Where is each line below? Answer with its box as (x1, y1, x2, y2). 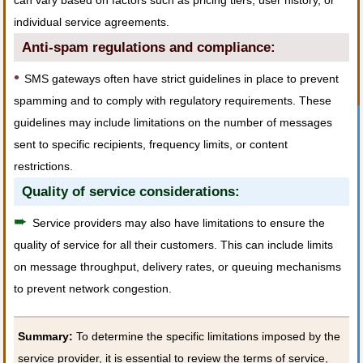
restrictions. (14, 160, 74, 173)
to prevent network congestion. (14, 282, 173, 295)
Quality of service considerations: (22, 184, 241, 199)
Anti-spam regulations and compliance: (22, 40, 276, 55)
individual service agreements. (14, 15, 170, 28)
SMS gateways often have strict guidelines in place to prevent (24, 72, 340, 85)
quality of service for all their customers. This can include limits (14, 238, 334, 251)
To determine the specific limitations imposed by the (73, 330, 341, 343)
